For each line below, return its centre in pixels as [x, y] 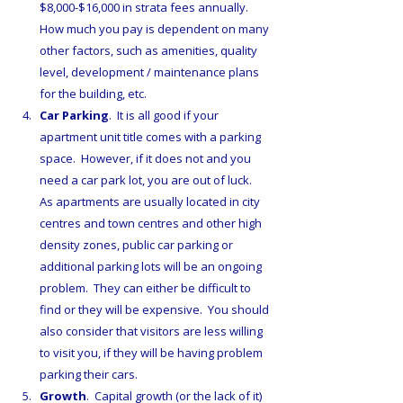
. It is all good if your [165, 116]
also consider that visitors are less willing [152, 331]
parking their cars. [89, 375]
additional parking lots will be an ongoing [152, 267]
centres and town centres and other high [152, 224]
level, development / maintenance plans [151, 72]
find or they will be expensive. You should [156, 310]
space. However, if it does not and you [147, 159]
